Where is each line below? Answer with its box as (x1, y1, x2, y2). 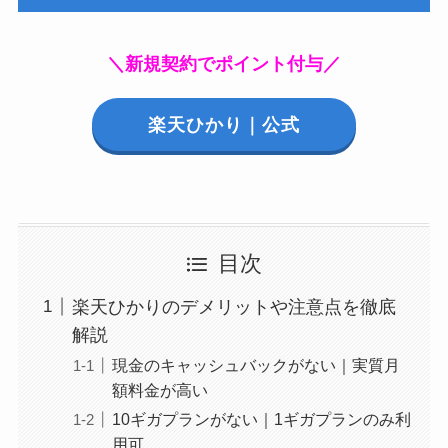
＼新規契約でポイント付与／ (107, 54, 341, 75)
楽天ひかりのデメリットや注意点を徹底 (71, 296, 396, 317)
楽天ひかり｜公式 (147, 114, 300, 135)
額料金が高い (111, 380, 208, 399)
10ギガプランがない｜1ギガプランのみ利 (111, 409, 411, 428)
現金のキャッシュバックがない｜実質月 (111, 355, 400, 374)
